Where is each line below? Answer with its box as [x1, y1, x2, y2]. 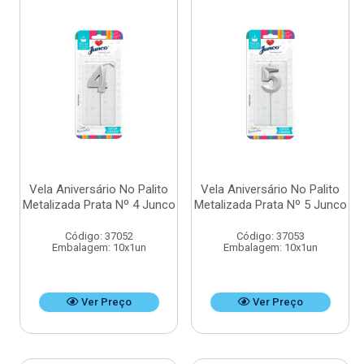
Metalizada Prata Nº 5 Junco [193, 197, 347, 213]
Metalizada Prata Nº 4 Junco [22, 197, 175, 213]
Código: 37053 [236, 230, 305, 243]
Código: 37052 [64, 230, 133, 243]
